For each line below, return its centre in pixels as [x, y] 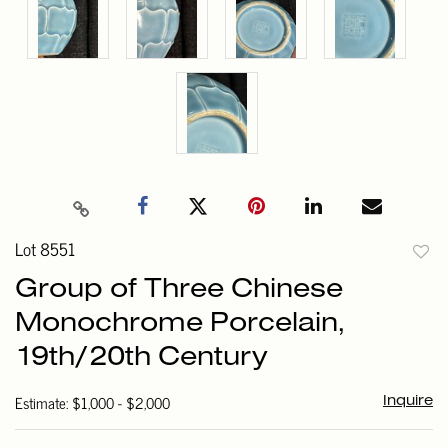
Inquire [407, 401]
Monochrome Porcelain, [180, 324]
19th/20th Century [141, 358]
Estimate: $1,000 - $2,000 [92, 403]
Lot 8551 [45, 249]
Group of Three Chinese [179, 290]
